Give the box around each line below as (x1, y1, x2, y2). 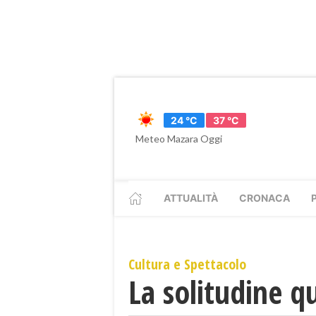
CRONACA (239, 192, 290, 204)
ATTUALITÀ (164, 192, 218, 204)
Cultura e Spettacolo (128, 255, 246, 274)
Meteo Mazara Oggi (135, 133, 222, 145)
